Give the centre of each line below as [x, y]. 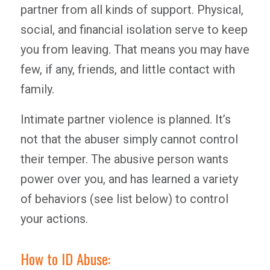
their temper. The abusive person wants [124, 159]
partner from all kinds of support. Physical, [132, 10]
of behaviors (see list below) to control [124, 199]
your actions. [54, 219]
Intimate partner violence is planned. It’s [125, 119]
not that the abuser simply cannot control [129, 139]
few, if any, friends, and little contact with [127, 69]
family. [37, 89]
